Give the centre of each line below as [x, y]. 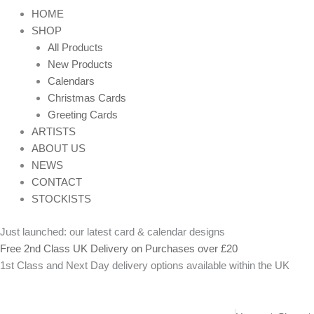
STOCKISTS [61, 199]
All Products [75, 48]
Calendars [71, 81]
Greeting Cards [82, 115]
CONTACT [57, 182]
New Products [80, 64]
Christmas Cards [87, 98]
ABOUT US [59, 149]
